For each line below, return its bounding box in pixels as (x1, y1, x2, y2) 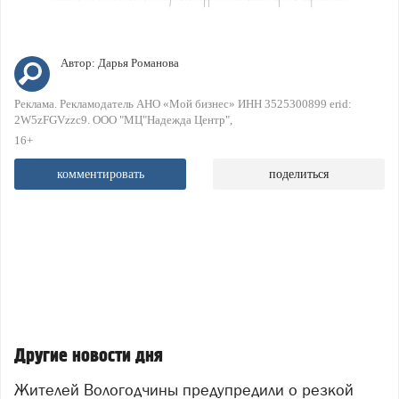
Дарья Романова (98, 56, 179, 70)
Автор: (61, 56, 98, 70)
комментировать (56, 167, 144, 182)
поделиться (269, 167, 329, 182)
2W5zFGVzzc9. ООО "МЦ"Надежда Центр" (14, 113, 230, 127)
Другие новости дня (14, 345, 163, 368)
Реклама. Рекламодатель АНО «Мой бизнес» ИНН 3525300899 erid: (14, 97, 352, 111)
